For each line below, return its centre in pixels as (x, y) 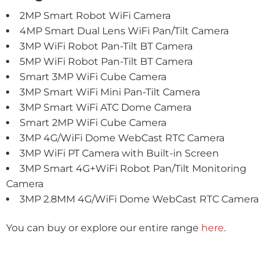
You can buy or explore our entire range (102, 228)
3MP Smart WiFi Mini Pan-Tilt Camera (110, 92)
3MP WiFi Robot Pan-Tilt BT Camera (106, 46)
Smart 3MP (48, 77)
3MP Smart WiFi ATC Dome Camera (106, 108)
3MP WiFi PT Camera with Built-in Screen (119, 154)
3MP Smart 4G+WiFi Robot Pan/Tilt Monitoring (133, 169)
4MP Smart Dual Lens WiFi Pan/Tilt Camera (124, 31)
